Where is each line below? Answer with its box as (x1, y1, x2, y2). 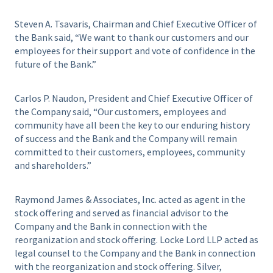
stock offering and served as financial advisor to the (15, 206, 229, 219)
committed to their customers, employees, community (15, 146, 245, 158)
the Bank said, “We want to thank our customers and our (15, 31, 249, 44)
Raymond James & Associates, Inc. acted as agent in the (15, 193, 246, 205)
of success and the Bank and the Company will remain (15, 132, 237, 145)
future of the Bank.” (15, 58, 96, 71)
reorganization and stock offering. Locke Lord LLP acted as (15, 233, 258, 246)
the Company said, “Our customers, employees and (15, 105, 226, 118)
